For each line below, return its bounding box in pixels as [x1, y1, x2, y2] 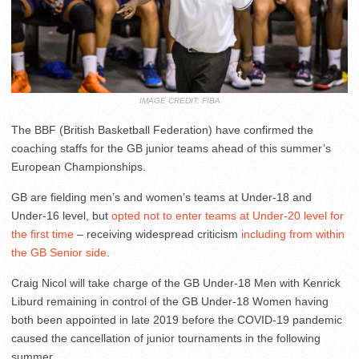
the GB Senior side [11, 246, 107, 260]
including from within [241, 228, 345, 241]
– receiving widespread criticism [74, 228, 241, 241]
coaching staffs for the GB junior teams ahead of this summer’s [11, 142, 331, 155]
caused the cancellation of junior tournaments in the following [11, 332, 321, 345]
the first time [11, 228, 74, 241]
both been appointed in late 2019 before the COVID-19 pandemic [11, 313, 342, 327]
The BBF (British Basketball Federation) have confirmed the [11, 123, 313, 137]
